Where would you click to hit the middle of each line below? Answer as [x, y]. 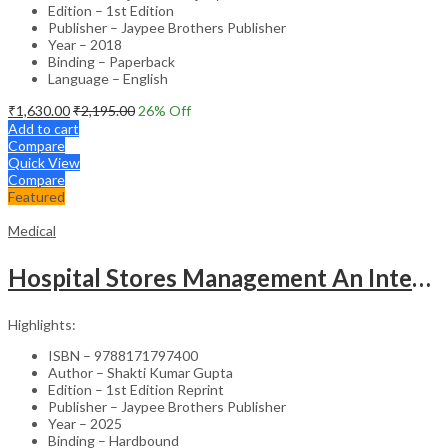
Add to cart [43, 128]
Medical [32, 230]
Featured [36, 196]
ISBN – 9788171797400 [123, 355]
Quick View [44, 162]
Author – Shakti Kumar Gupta [140, 372]
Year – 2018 [85, 44]
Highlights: [42, 324]
